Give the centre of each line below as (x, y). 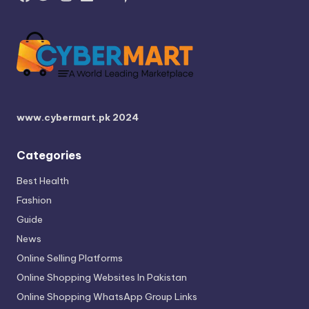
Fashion (34, 200)
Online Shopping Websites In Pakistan (102, 277)
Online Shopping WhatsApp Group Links (107, 296)
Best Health (43, 180)
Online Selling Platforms (70, 258)
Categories (49, 155)
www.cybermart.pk (63, 117)
